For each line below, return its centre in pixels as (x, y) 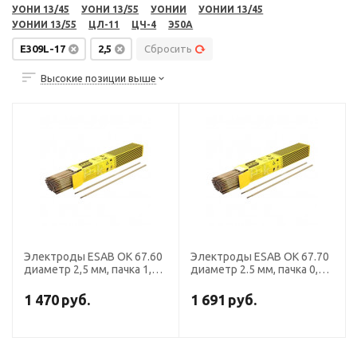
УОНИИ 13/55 (45, 24)
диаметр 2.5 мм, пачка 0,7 (258, 269)
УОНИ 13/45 (41, 9)
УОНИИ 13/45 (231, 9)
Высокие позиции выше (99, 78)
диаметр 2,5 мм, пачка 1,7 (91, 269)
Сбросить (169, 49)
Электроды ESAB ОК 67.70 (260, 257)
